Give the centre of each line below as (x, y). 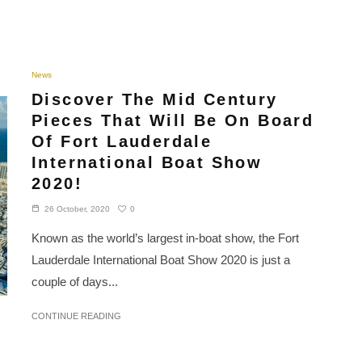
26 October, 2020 (77, 209)
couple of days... (75, 282)
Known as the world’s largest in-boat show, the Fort (165, 238)
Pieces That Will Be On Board (173, 121)
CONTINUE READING (76, 316)
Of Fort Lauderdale (122, 142)
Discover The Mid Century (155, 100)
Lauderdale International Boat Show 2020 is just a (161, 260)
